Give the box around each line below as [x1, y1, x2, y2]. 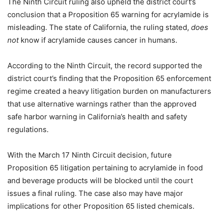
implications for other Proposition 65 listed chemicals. [7, 201, 194, 211]
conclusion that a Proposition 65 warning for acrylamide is [7, 10, 209, 19]
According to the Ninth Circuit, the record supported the [7, 61, 202, 70]
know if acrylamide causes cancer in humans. [19, 35, 177, 45]
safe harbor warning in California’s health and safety [7, 112, 187, 121]
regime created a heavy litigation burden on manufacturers [7, 86, 211, 96]
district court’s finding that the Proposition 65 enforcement [7, 74, 211, 83]
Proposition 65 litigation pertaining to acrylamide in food [7, 163, 203, 172]
